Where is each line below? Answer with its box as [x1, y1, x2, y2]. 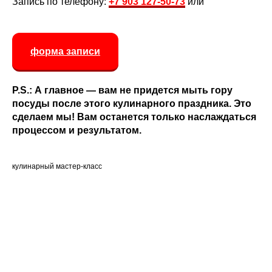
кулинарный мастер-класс [12, 161, 102, 171]
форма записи [30, 46, 100, 56]
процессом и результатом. [12, 124, 141, 135]
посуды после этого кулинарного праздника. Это [12, 98, 251, 109]
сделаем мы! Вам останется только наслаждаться [12, 111, 256, 122]
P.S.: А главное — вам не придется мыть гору [12, 84, 233, 95]
